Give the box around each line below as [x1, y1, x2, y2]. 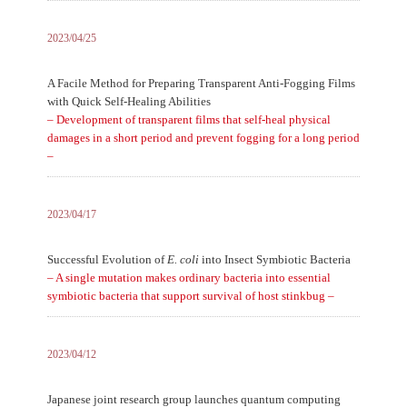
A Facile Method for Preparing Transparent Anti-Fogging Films [46, 76, 355, 90]
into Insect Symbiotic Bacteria [198, 253, 351, 266]
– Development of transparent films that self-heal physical [46, 113, 331, 126]
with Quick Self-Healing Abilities [46, 94, 211, 108]
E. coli [166, 253, 199, 266]
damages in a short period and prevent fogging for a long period [46, 131, 360, 144]
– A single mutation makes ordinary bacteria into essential [46, 271, 331, 284]
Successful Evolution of [46, 253, 167, 266]
